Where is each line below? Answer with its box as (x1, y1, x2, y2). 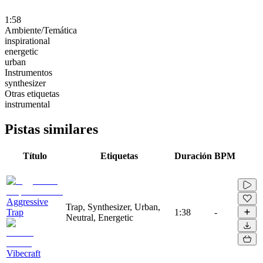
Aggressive (6, 196, 48, 207)
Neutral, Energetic (66, 212, 133, 222)
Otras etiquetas (5, 88, 59, 99)
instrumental (5, 99, 50, 109)
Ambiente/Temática (5, 25, 77, 35)
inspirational (5, 35, 50, 46)
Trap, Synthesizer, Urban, (66, 201, 160, 212)
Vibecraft (6, 248, 41, 258)
